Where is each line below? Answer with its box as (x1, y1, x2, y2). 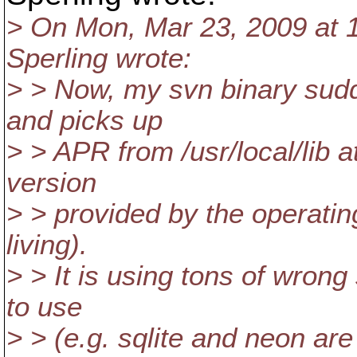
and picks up (6, 105, 163, 135)
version (6, 167, 96, 198)
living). (6, 229, 88, 260)
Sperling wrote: (6, 43, 191, 73)
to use (6, 292, 82, 322)
